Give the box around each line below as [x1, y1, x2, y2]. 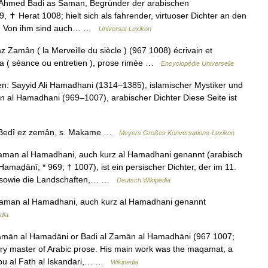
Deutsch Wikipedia [117, 176, 170, 184]
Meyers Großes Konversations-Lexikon [119, 129, 234, 136]
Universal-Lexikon [99, 25, 151, 32]
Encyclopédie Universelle [161, 60, 234, 67]
